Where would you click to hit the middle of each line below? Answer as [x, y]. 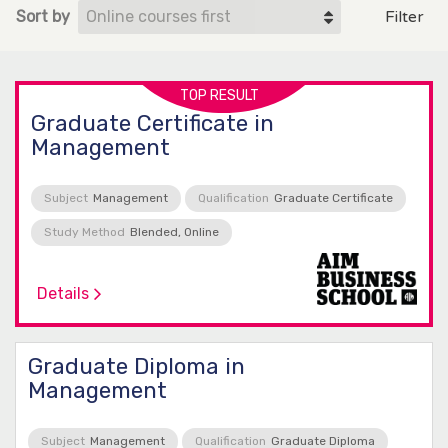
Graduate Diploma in [136, 367]
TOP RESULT [219, 95]
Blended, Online [174, 231]
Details [63, 294]
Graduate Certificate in [152, 123]
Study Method [84, 231]
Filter [404, 16]
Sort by [43, 16]
